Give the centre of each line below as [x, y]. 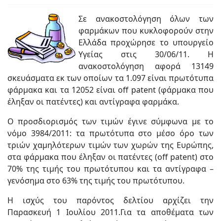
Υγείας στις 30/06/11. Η [146, 55]
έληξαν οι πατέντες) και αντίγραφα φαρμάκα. [93, 102]
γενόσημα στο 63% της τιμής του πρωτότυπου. [96, 181]
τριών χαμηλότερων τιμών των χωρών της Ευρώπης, [110, 145]
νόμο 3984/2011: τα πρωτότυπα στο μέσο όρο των [110, 133]
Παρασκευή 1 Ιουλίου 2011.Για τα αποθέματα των [110, 212]
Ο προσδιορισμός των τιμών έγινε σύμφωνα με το [110, 122]
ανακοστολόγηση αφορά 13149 [146, 66]
